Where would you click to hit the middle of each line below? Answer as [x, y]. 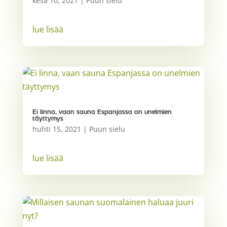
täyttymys [48, 119]
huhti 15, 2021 [56, 129]
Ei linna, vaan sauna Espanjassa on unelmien [102, 112]
